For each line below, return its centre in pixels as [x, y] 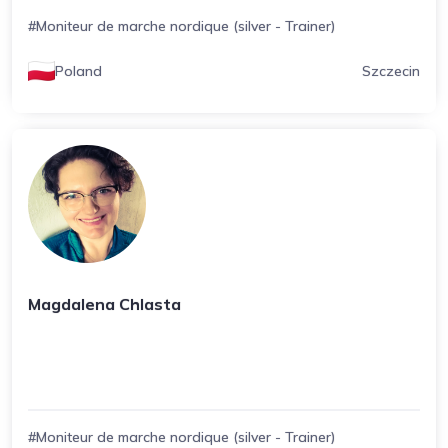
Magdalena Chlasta [104, 304]
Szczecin [390, 71]
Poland [78, 71]
